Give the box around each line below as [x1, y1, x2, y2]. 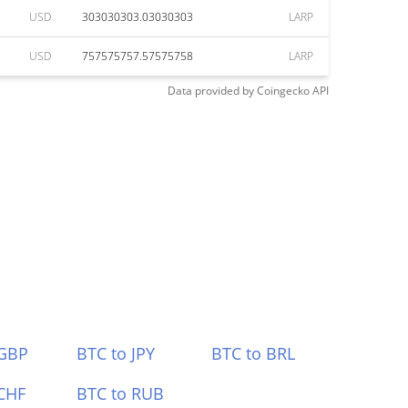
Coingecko [257, 83, 310, 98]
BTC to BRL [211, 342, 296, 364]
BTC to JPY [76, 342, 155, 364]
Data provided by [168, 83, 254, 98]
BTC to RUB [76, 382, 164, 404]
